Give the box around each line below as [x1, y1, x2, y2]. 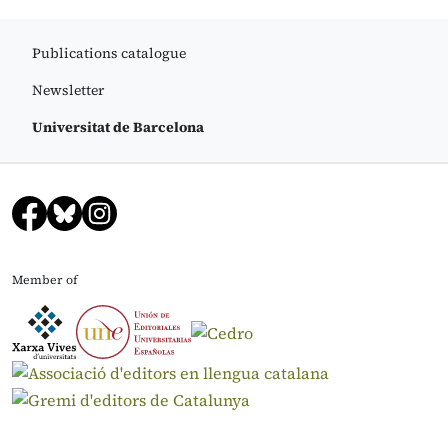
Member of [12, 271, 78, 289]
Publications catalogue [32, 43, 186, 64]
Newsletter [32, 80, 104, 101]
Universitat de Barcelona [32, 117, 204, 138]
